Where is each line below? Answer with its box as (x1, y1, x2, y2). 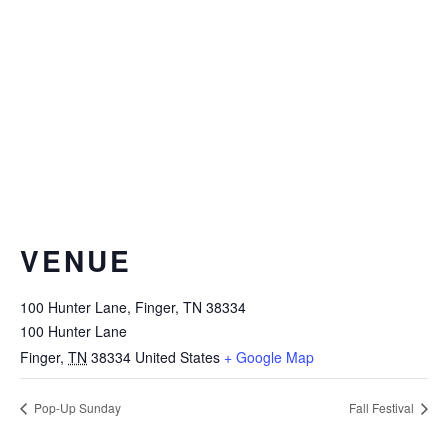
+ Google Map (224, 347, 314, 367)
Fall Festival (349, 399, 417, 417)
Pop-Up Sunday (31, 399, 121, 417)
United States (135, 347, 220, 367)
